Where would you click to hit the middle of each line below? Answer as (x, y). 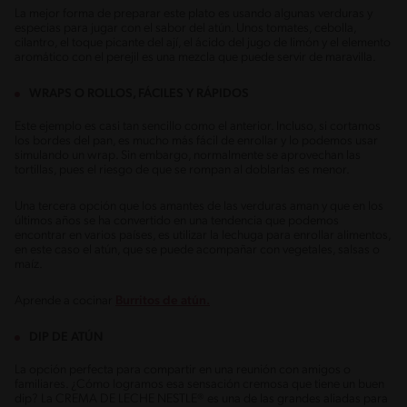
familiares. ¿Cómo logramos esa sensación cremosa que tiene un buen (199, 384)
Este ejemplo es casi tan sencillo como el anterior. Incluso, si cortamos (198, 126)
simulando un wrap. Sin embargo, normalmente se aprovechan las (188, 155)
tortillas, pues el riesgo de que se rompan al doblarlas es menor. (182, 170)
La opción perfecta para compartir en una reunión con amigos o (183, 370)
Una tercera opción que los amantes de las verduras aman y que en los (199, 206)
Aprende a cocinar (65, 301)
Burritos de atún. (163, 301)
